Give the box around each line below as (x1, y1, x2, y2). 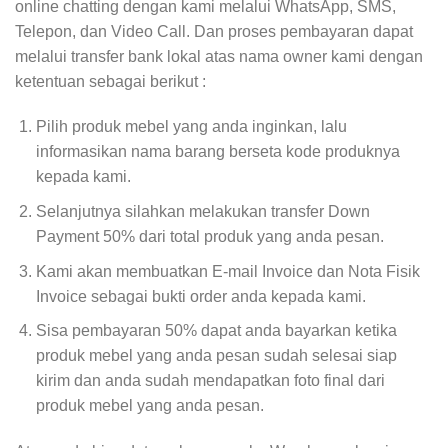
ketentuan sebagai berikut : (15, 72, 206, 90)
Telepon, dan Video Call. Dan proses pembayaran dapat (15, 22, 413, 40)
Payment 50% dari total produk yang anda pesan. (35, 227, 384, 245)
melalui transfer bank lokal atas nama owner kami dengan (15, 47, 423, 65)
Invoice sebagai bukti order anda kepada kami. (35, 287, 366, 305)
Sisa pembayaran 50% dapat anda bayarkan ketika (35, 322, 397, 340)
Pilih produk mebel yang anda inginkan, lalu (35, 118, 347, 136)
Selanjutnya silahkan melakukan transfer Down (35, 202, 370, 220)
